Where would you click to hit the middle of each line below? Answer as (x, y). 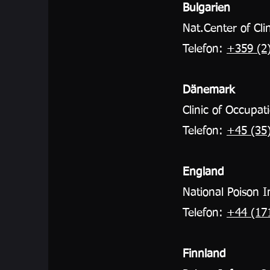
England (203, 172)
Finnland (204, 254)
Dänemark (209, 90)
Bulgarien (206, 8)
